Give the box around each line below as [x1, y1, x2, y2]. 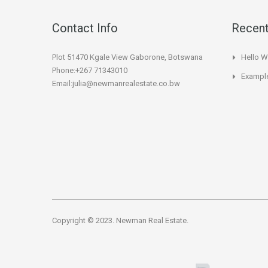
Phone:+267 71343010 [52, 66, 127, 75]
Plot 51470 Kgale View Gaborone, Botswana [52, 53, 203, 62]
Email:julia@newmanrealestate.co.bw [52, 79, 180, 89]
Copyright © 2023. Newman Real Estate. [52, 216, 188, 226]
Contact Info [52, 21, 118, 36]
